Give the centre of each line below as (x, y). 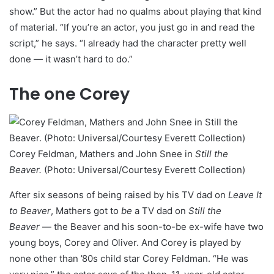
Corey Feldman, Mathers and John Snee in (102, 154)
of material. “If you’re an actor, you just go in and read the (132, 28)
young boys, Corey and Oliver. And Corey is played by (125, 243)
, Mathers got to (86, 211)
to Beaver (30, 211)
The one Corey (69, 94)
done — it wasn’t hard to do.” (71, 59)
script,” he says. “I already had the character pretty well (128, 43)
